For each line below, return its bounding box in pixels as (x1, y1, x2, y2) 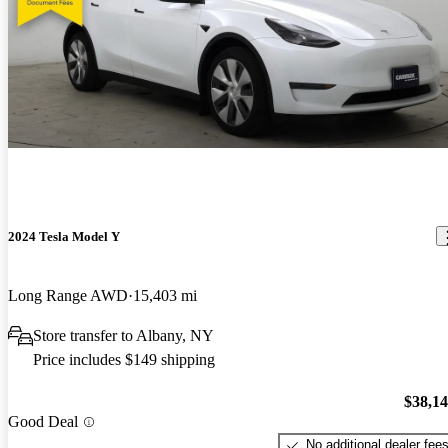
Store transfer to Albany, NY (33, 326, 214, 344)
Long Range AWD (8, 286, 128, 304)
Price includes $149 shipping (33, 350, 215, 368)
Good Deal (8, 413, 78, 431)
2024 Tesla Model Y (8, 228, 120, 244)
